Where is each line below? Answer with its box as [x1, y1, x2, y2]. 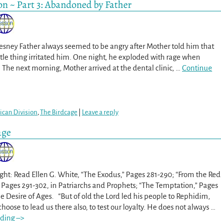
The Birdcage [40, 109, 77, 116]
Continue [182, 63, 212, 72]
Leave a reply [82, 109, 118, 116]
